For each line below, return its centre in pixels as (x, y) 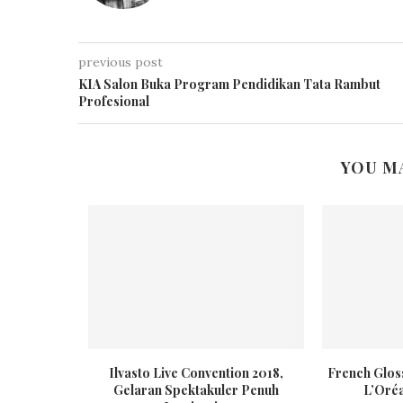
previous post (121, 62)
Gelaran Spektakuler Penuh (196, 390)
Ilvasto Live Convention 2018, (196, 372)
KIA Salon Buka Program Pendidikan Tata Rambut (229, 84)
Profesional (114, 101)
